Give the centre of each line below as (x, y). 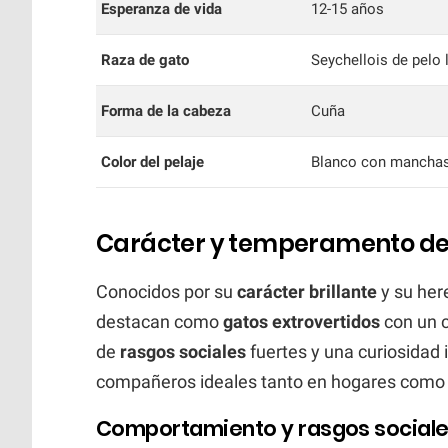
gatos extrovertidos (301, 321)
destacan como (159, 321)
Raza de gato (145, 59)
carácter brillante (307, 291)
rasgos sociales (183, 351)
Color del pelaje (152, 161)
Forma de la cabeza (166, 110)
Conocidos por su (166, 291)
